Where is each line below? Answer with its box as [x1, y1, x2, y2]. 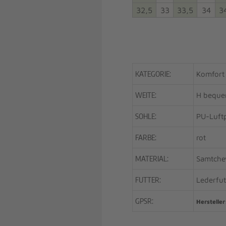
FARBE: [135, 133, 156, 142]
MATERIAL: [135, 154, 168, 163]
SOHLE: [135, 111, 156, 121]
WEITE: [135, 90, 156, 99]
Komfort [196, 70, 224, 78]
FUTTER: [135, 175, 161, 184]
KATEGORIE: [135, 69, 171, 78]
